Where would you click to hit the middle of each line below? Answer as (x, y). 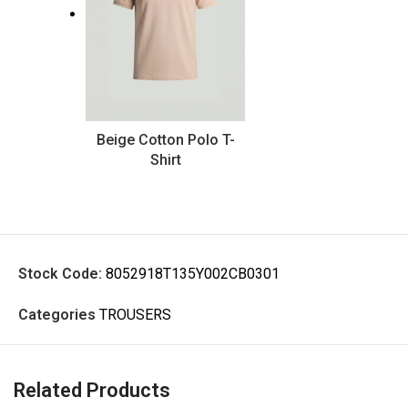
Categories (57, 315)
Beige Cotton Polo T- (165, 140)
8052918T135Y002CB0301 (193, 274)
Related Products (92, 391)
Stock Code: (62, 274)
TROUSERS (135, 315)
